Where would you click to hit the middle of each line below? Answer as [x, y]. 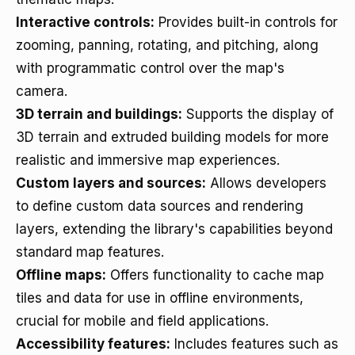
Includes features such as [254, 344]
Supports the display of [258, 114]
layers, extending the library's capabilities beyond [174, 229]
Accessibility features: [93, 344]
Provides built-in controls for [246, 22]
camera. [42, 91]
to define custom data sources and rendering [160, 206]
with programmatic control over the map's [150, 68]
